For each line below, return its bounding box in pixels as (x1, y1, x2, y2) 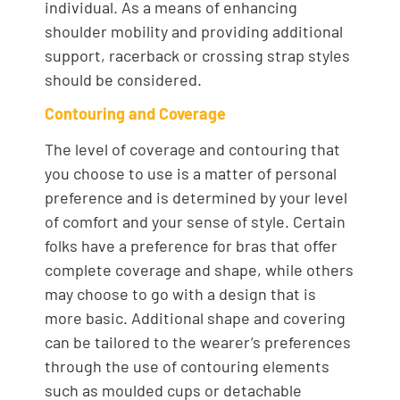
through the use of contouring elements (45, 356, 329, 377)
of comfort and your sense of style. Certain (45, 212, 346, 232)
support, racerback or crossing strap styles (45, 45, 350, 65)
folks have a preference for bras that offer (45, 236, 337, 256)
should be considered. (45, 69, 202, 89)
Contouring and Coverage (45, 104, 226, 124)
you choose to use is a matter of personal (45, 163, 337, 184)
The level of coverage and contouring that (45, 139, 340, 160)
